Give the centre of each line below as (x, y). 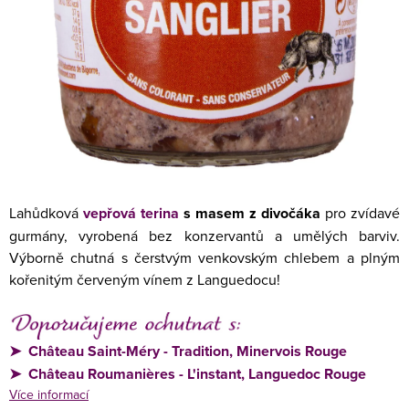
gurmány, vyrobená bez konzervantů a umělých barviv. (204, 236)
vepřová (112, 213)
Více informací (49, 395)
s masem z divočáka (250, 213)
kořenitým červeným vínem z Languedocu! (145, 279)
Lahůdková (46, 213)
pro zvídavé (360, 213)
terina (160, 213)
